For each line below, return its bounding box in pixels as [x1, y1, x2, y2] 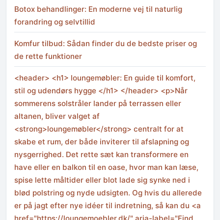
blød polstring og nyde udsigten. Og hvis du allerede [14, 188, 202, 198]
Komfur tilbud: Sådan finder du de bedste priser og [14, 38, 197, 48]
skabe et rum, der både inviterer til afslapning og [14, 137, 189, 147]
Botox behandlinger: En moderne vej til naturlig [14, 4, 182, 14]
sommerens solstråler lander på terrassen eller [14, 99, 181, 109]
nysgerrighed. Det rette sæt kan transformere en [14, 150, 189, 160]
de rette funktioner [14, 51, 82, 61]
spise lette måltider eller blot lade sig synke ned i [14, 175, 190, 185]
